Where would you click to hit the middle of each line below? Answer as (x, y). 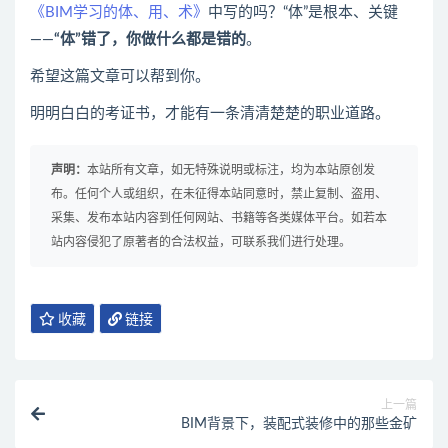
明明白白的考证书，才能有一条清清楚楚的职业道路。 (210, 113)
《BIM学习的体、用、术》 (119, 12)
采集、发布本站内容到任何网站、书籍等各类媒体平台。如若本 (219, 218)
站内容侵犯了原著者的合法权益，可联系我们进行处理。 (201, 242)
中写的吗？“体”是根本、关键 (303, 12)
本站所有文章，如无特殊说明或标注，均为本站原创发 (231, 170)
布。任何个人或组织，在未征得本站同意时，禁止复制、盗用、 (219, 194)
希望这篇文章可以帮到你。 (120, 76)
